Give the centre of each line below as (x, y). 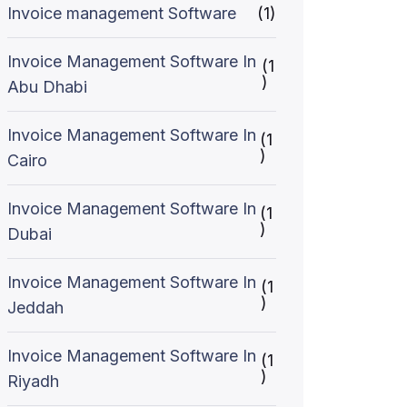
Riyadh (33, 381)
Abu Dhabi (47, 87)
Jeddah (35, 308)
